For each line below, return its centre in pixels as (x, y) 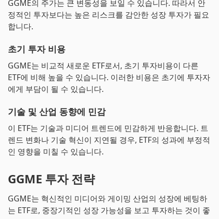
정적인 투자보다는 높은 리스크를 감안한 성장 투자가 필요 (109, 15)
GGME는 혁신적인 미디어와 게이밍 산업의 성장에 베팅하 (108, 198)
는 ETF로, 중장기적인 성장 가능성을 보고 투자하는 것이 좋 (109, 210)
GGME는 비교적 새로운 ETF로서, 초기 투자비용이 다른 (103, 66)
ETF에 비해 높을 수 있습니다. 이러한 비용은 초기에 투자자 (109, 77)
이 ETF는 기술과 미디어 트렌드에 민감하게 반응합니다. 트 (108, 128)
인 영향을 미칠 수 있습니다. (56, 152)
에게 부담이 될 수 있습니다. (56, 89)
